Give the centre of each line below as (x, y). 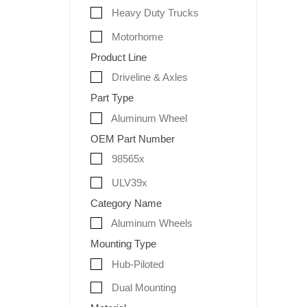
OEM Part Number (132, 138)
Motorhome (136, 36)
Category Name (126, 203)
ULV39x (128, 182)
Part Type (112, 98)
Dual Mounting (142, 288)
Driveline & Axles (148, 77)
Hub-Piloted (136, 264)
